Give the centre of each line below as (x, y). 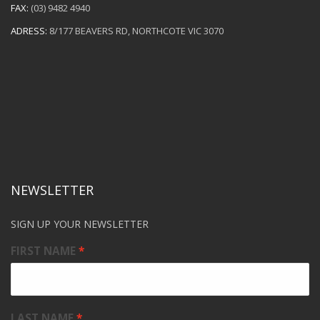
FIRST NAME (43, 251)
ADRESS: (29, 31)
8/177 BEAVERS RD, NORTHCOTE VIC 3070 (135, 31)
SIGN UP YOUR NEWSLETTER (80, 224)
